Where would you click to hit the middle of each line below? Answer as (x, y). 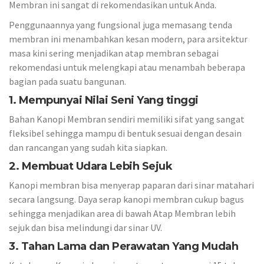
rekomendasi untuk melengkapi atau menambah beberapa (127, 67)
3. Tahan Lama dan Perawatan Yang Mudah (123, 246)
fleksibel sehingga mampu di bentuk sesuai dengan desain (125, 133)
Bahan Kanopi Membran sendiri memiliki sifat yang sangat (127, 119)
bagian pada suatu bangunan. (67, 81)
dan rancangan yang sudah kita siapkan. (88, 147)
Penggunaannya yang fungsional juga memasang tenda (121, 25)
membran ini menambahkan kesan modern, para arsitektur (128, 39)
